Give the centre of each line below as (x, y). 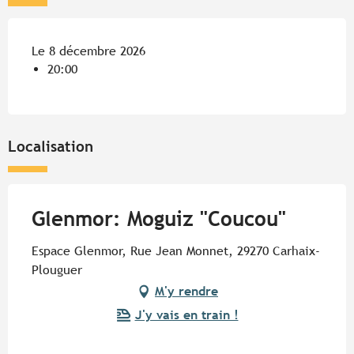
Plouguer (57, 270)
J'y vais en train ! (186, 315)
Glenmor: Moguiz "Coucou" (159, 219)
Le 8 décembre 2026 (88, 51)
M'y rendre (186, 292)
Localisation (51, 147)
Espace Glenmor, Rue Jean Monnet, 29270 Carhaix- (176, 251)
